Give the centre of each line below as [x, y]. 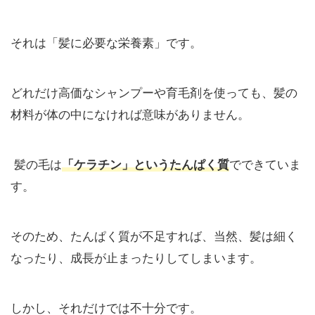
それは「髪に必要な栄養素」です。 [106, 43]
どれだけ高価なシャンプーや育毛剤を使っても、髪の [154, 93]
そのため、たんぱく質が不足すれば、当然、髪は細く [154, 237]
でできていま [265, 165]
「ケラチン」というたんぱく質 [146, 165]
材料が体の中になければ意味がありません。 [130, 115]
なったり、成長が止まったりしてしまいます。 [136, 258]
